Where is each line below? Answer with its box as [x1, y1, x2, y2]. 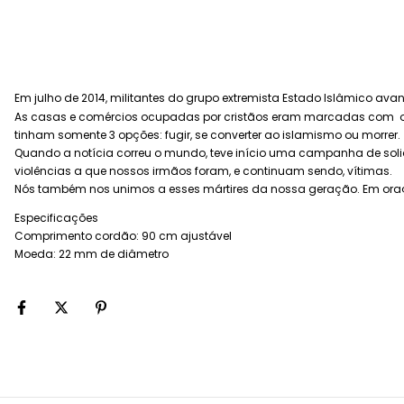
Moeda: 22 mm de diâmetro [14, 246, 169, 262]
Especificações [14, 210, 98, 226]
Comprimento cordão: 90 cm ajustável [14, 228, 232, 244]
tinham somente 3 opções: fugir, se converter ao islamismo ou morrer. [14, 127, 400, 143]
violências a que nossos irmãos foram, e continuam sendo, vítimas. [14, 163, 392, 179]
